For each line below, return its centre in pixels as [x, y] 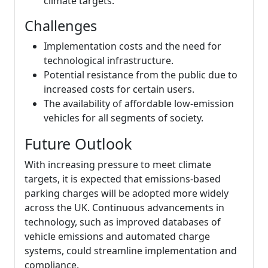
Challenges [61, 26]
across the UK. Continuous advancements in [124, 208]
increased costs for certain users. [119, 89]
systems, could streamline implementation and [131, 251]
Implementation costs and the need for [133, 46]
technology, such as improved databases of [123, 222]
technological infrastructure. [109, 60]
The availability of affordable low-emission [139, 103]
